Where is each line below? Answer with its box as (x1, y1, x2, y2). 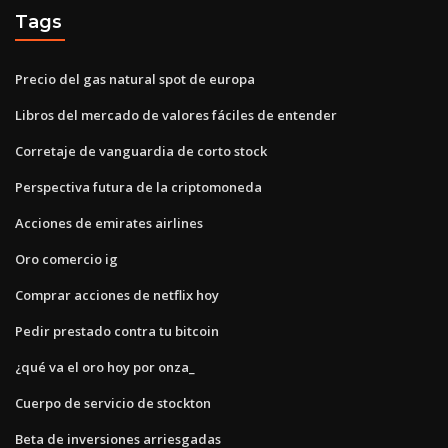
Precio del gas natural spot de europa (15, 69, 255, 88)
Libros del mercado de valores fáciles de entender (15, 105, 337, 124)
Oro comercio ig (15, 249, 118, 268)
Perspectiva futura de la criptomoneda (15, 177, 262, 196)
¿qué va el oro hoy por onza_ (15, 357, 195, 376)
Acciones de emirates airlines (15, 213, 203, 232)
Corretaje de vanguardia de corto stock (15, 141, 267, 160)
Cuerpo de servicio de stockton (15, 393, 211, 412)
